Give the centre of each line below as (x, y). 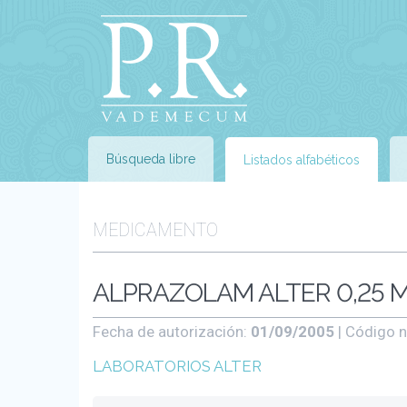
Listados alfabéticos (302, 160)
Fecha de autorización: (172, 332)
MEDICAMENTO (155, 230)
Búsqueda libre (151, 159)
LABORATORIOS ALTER (177, 366)
